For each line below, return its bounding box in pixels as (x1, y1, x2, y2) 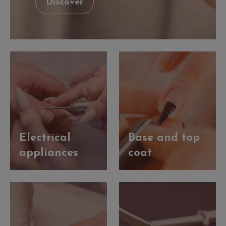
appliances (19, 147, 78, 159)
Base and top (128, 132, 200, 144)
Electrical (19, 132, 71, 144)
